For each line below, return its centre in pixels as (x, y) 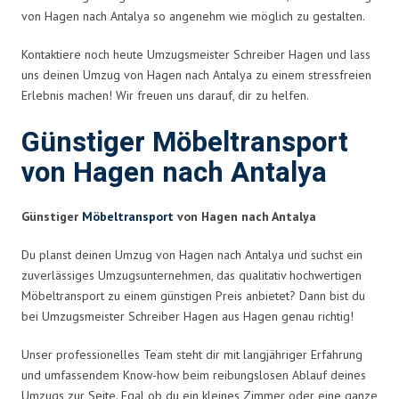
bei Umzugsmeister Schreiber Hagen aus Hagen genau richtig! (187, 316)
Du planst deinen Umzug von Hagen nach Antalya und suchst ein (192, 254)
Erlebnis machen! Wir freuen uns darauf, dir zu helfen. (165, 95)
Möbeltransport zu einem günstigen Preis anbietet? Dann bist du (193, 295)
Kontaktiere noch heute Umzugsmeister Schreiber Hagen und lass (196, 54)
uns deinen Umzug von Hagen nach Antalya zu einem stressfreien (196, 74)
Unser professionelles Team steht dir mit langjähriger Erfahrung (192, 354)
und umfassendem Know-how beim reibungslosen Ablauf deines (194, 375)
